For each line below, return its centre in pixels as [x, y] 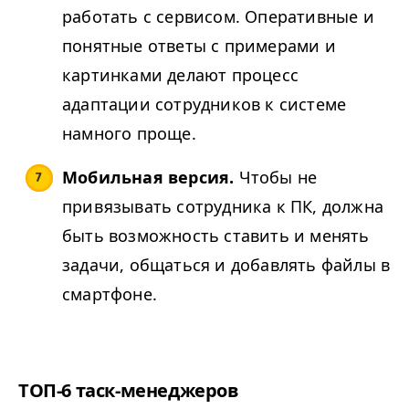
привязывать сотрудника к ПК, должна [223, 206]
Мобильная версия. [148, 177]
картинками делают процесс [180, 75]
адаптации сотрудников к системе [204, 104]
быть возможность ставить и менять [216, 236]
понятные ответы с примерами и [199, 46]
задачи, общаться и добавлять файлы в [226, 265]
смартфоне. [112, 294]
